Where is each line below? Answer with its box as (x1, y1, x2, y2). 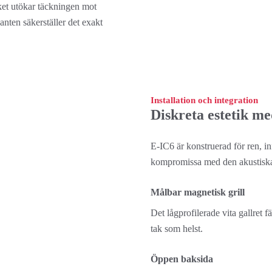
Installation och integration (151, 95, 258, 105)
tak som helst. (151, 223, 203, 234)
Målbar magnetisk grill (151, 187, 245, 197)
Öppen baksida (151, 254, 213, 264)
